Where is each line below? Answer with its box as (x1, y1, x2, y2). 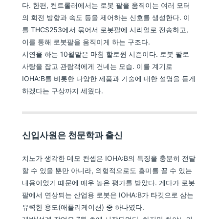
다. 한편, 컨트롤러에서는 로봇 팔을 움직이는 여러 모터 (22, 1, 191, 10)
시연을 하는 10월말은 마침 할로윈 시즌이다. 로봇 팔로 (22, 50, 190, 59)
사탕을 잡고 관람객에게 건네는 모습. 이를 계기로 (22, 62, 173, 71)
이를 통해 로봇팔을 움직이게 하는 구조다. (22, 38, 151, 46)
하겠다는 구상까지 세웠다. (22, 87, 104, 95)
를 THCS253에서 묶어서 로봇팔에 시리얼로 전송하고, (22, 25, 189, 34)
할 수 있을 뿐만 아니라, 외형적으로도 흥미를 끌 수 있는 (22, 166, 193, 175)
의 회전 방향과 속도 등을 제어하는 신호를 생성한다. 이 (22, 13, 191, 22)
